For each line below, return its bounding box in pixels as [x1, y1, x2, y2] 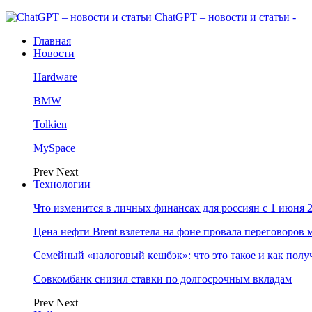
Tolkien [33, 118, 67, 130]
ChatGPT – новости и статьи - [155, 11, 296, 23]
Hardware [33, 71, 77, 83]
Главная [33, 35, 71, 47]
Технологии [33, 178, 91, 190]
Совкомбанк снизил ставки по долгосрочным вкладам [33, 273, 292, 285]
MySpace [33, 142, 75, 154]
